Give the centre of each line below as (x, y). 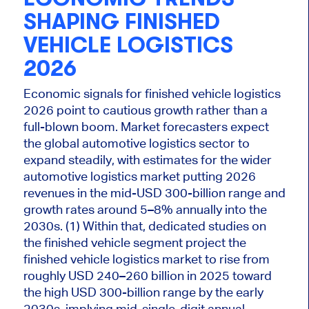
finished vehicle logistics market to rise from (146, 259)
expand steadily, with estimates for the (132, 160)
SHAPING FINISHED (121, 21)
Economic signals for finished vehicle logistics (152, 94)
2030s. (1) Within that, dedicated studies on (144, 226)
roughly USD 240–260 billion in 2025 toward (147, 276)
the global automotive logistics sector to (136, 143)
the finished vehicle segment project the (134, 243)
